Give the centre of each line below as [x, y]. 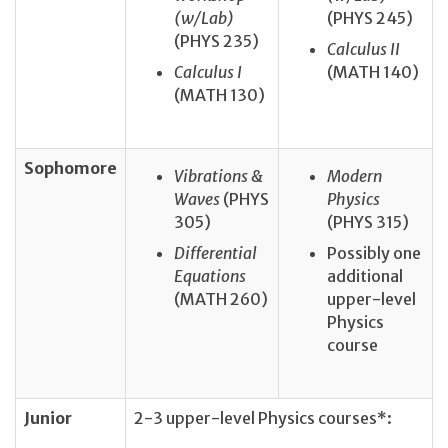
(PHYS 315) [368, 221]
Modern [354, 175]
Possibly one [374, 253]
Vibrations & [218, 175]
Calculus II [363, 49]
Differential [215, 253]
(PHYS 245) [370, 18]
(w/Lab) [204, 18]
